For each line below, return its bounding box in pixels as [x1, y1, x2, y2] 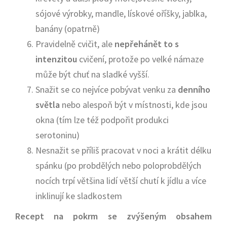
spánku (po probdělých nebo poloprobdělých [35, 160, 201, 171]
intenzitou [35, 53, 79, 65]
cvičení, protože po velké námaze [79, 53, 204, 65]
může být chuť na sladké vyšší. [35, 68, 149, 80]
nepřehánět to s [115, 38, 179, 50]
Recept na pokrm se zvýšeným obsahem [15, 210, 212, 222]
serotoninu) [35, 129, 80, 141]
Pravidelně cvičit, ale [35, 38, 115, 50]
